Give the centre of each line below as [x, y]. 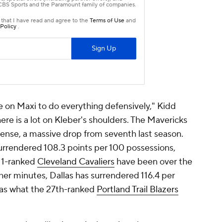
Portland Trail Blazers [138, 190]
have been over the [153, 162]
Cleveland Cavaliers [76, 162]
